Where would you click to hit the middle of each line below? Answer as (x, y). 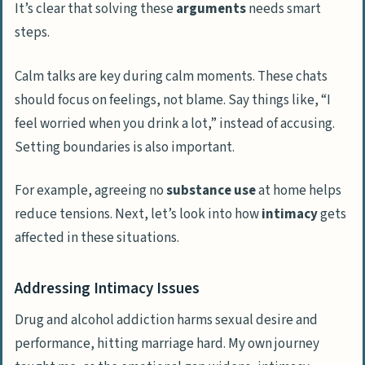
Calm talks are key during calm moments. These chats (171, 76)
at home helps (299, 191)
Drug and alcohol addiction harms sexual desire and (166, 320)
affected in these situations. (97, 238)
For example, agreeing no (90, 191)
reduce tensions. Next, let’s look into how (138, 215)
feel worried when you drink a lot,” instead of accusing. (175, 123)
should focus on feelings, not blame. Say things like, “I (173, 100)
